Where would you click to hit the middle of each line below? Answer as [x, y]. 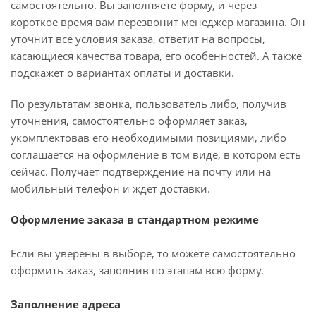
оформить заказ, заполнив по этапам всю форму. [137, 270]
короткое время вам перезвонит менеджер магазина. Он [158, 22]
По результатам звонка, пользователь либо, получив [148, 104]
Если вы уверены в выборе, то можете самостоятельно [153, 253]
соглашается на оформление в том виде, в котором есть [156, 154]
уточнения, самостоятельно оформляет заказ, [129, 121]
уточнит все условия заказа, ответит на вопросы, [138, 39]
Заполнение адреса [66, 304]
